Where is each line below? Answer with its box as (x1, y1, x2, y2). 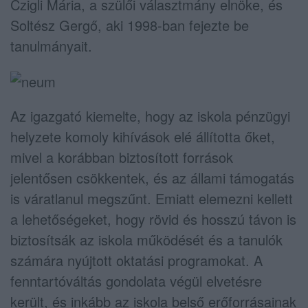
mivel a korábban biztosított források (10, 147, 233, 168)
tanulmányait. (10, 35, 92, 56)
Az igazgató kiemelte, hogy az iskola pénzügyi (10, 106, 290, 126)
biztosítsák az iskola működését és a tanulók (10, 230, 283, 250)
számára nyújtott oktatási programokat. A (10, 250, 263, 271)
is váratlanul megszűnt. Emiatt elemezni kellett (10, 188, 293, 209)
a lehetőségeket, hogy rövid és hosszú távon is (10, 209, 296, 230)
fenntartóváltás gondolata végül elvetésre (10, 271, 262, 291)
